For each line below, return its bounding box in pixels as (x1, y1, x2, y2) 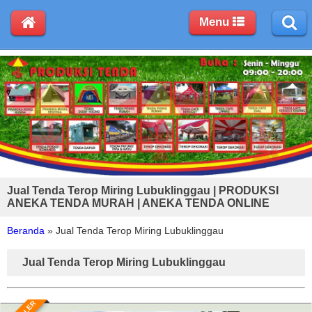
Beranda (7, 224, 45, 236)
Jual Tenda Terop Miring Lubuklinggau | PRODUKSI (7, 184, 279, 196)
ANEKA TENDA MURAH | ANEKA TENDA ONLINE (7, 196, 270, 209)
